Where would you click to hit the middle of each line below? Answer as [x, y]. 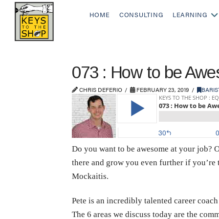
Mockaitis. [90, 176]
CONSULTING [141, 15]
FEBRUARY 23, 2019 [162, 89]
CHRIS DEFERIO [100, 89]
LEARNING [190, 15]
